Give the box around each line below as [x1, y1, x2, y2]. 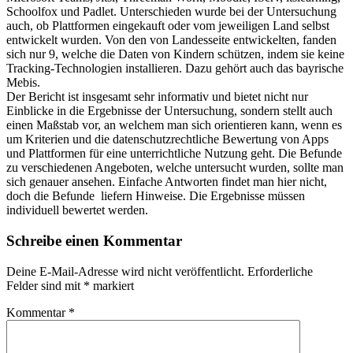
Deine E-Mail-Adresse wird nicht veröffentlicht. [6, 264, 244, 278]
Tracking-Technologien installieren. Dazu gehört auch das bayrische [6, 61, 344, 76]
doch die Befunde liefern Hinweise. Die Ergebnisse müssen [6, 189, 305, 203]
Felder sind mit [6, 278, 84, 292]
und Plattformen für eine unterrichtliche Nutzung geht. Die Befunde [6, 147, 342, 161]
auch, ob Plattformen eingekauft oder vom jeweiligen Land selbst [6, 19, 329, 33]
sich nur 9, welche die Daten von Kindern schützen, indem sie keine [6, 47, 344, 61]
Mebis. [6, 76, 40, 90]
